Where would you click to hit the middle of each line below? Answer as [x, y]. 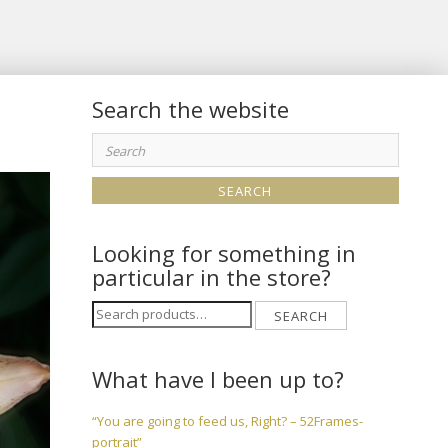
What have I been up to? [218, 378]
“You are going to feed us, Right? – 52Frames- [228, 420]
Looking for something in [224, 252]
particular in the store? [212, 276]
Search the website [191, 109]
